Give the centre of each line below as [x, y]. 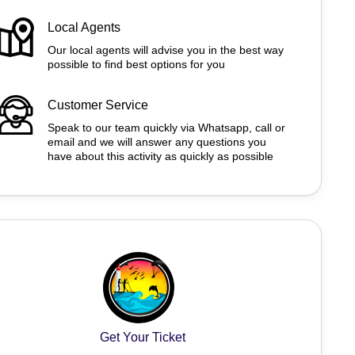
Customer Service [97, 105]
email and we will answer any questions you [157, 142]
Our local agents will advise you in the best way [165, 50]
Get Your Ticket [142, 337]
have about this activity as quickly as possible [160, 156]
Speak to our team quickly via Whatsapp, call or [166, 128]
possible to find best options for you [136, 64]
